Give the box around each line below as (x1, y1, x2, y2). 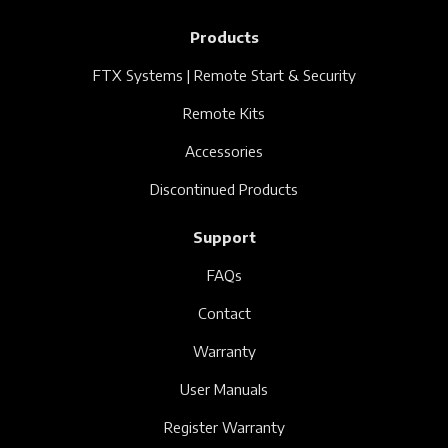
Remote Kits (183, 104, 265, 122)
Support (192, 228, 256, 246)
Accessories (185, 142, 263, 160)
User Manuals (180, 380, 268, 398)
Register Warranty (163, 418, 285, 436)
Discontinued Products (150, 180, 298, 198)
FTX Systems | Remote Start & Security (92, 66, 356, 84)
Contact (197, 304, 251, 322)
